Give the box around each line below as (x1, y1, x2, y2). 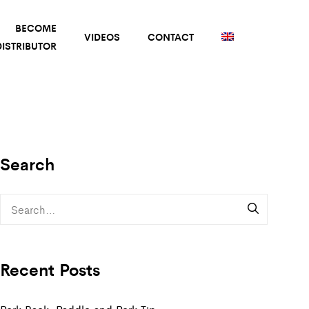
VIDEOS (83, 30, 120, 44)
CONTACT (147, 30, 194, 44)
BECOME (14, 21, 57, 35)
